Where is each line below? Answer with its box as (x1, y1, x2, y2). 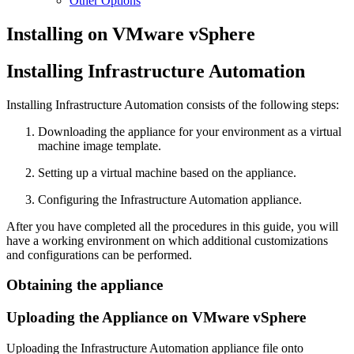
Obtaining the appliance (6, 277, 163, 294)
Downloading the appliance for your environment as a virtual (38, 124, 341, 138)
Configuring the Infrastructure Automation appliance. (38, 192, 302, 206)
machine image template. (38, 138, 161, 153)
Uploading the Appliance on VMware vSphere (6, 309, 306, 326)
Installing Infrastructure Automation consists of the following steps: (6, 97, 339, 111)
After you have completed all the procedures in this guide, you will (6, 219, 338, 233)
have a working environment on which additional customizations (6, 233, 328, 247)
